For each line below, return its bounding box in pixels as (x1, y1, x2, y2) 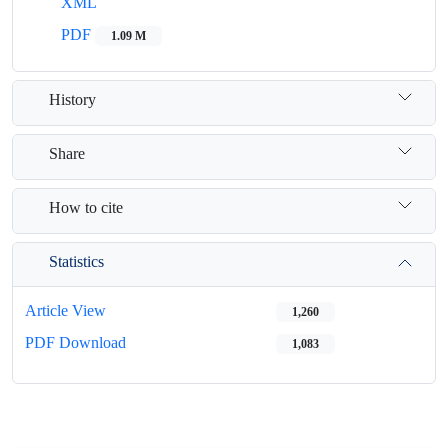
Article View (25, 301, 106, 320)
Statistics (49, 251, 104, 271)
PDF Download (25, 333, 126, 352)
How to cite (49, 197, 123, 217)
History (49, 89, 96, 109)
